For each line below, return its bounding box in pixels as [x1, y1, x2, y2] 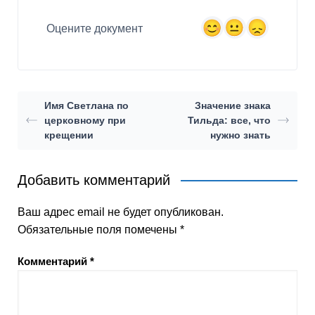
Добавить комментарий [18, 172, 170, 188]
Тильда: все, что [187, 114, 271, 126]
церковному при [44, 114, 126, 126]
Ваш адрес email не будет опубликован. [18, 205, 224, 218]
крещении [44, 129, 94, 141]
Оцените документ [46, 22, 143, 35]
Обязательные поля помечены [18, 223, 180, 236]
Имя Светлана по [44, 99, 129, 111]
